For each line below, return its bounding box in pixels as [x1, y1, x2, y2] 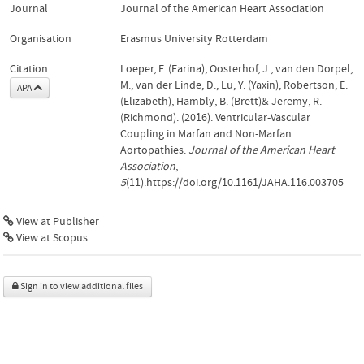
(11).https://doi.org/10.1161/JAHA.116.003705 [126, 175, 344, 189]
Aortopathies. [120, 143, 188, 157]
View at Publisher [14, 214, 99, 228]
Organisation [10, 32, 71, 45]
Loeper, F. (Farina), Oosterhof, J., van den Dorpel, [120, 62, 353, 76]
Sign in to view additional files [19, 280, 143, 292]
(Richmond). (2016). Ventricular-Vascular [120, 110, 310, 124]
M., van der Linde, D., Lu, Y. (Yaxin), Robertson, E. [120, 78, 348, 92]
